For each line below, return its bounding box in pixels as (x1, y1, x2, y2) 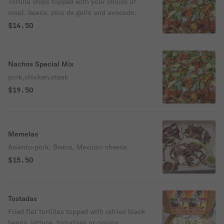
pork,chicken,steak (8, 72, 68, 81)
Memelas (8, 129, 38, 138)
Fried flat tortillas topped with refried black (8, 207, 145, 216)
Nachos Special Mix (8, 59, 73, 68)
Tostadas (8, 194, 37, 203)
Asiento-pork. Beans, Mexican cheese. (8, 142, 128, 151)
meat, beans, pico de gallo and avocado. (8, 8, 136, 17)
